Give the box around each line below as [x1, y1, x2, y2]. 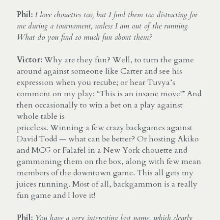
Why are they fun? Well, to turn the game [42, 54, 194, 65]
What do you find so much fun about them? [17, 31, 152, 43]
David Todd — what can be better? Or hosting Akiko [17, 133, 199, 144]
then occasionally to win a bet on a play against [17, 99, 183, 110]
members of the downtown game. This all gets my [17, 167, 193, 178]
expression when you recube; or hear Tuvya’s [17, 77, 175, 88]
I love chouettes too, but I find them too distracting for [35, 9, 197, 20]
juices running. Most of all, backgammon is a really [17, 178, 197, 190]
